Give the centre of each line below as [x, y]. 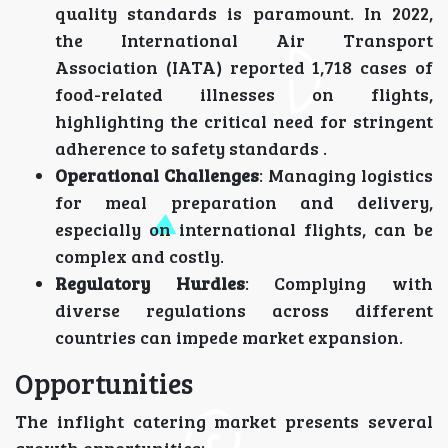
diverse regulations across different [244, 310]
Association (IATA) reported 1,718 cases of [244, 67]
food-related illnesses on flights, [244, 94]
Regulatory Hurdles [150, 283]
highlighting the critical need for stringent [244, 121]
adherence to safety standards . [191, 148]
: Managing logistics [346, 175]
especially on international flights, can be [244, 229]
